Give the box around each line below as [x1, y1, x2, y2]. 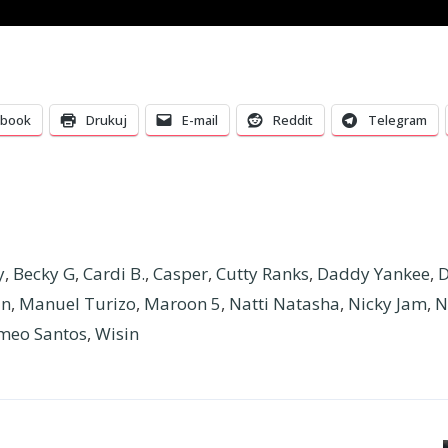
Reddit [272, 111, 313, 130]
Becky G [12, 262, 75, 286]
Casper [152, 262, 208, 286]
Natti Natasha [228, 292, 340, 316]
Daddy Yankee [316, 262, 430, 286]
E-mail [181, 111, 218, 130]
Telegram [367, 111, 427, 130]
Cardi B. [82, 262, 145, 286]
